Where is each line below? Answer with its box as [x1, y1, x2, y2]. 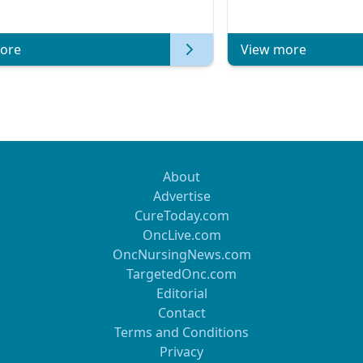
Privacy [160, 343, 203, 361]
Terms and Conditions [114, 323, 249, 341]
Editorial [156, 284, 207, 302]
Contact [157, 304, 206, 322]
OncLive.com [142, 226, 221, 244]
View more [241, 41, 306, 58]
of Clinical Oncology [22, 14, 134, 29]
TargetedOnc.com [126, 265, 237, 283]
